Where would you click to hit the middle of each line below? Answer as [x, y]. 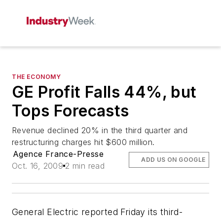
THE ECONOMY [37, 77]
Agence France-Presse [58, 154]
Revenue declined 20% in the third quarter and [100, 130]
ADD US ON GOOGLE [173, 160]
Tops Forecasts [71, 111]
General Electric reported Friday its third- [97, 212]
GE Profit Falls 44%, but [104, 92]
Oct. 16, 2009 [38, 166]
